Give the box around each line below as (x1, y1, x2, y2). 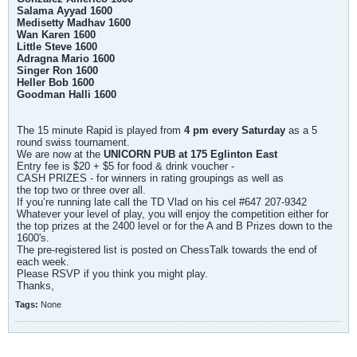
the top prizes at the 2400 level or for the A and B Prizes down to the (17, 220, 332, 232)
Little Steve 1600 (17, 41, 97, 53)
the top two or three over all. (17, 184, 146, 196)
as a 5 (285, 124, 317, 136)
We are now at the (17, 148, 104, 160)
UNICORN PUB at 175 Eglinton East (104, 148, 277, 160)
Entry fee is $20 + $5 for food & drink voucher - (17, 160, 234, 172)
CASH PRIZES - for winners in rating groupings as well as (17, 172, 284, 184)
